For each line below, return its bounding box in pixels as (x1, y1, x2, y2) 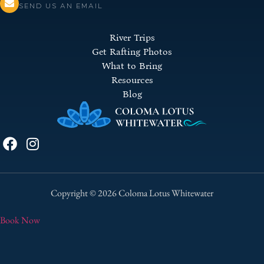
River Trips (109, 31, 155, 43)
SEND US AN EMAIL (19, 2, 103, 9)
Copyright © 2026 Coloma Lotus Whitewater (51, 186, 213, 199)
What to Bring (102, 60, 162, 71)
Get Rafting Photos (92, 45, 172, 57)
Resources (111, 74, 153, 85)
